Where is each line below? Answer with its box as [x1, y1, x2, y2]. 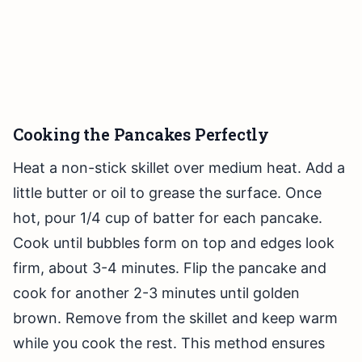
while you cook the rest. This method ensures [13, 335, 325, 352]
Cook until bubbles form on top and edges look [13, 234, 335, 252]
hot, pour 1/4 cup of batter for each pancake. [13, 209, 322, 227]
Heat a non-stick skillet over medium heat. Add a [13, 159, 345, 177]
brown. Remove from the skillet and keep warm [13, 309, 338, 327]
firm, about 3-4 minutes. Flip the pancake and [13, 259, 326, 277]
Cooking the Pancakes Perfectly [13, 124, 269, 145]
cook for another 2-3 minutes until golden [13, 284, 300, 302]
